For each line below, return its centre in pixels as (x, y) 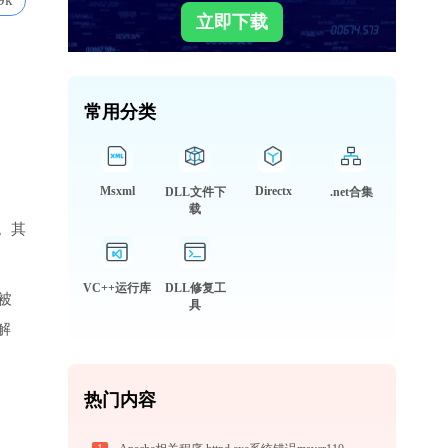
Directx (273, 191)
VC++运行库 (117, 288)
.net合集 (351, 192)
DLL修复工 (195, 288)
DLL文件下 (195, 192)
